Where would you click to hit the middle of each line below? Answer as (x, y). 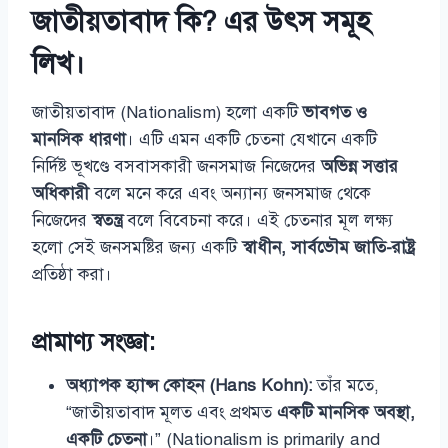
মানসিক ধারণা (79, 139)
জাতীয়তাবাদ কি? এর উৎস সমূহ (201, 21)
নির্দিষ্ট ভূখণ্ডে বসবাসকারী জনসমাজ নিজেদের (176, 166)
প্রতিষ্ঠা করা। (72, 274)
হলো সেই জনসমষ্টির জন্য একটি (137, 247)
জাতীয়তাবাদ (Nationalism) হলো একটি (167, 112)
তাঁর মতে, (345, 385)
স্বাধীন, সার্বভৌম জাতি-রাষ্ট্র (328, 247)
